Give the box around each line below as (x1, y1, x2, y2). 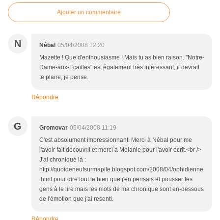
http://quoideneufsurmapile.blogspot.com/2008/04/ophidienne (39, 165, 203, 173)
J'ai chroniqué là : (39, 156, 86, 163)
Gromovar (39, 124, 68, 131)
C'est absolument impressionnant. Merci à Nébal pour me (39, 136, 192, 143)
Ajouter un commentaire (57, 8, 121, 16)
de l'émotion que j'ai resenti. (39, 195, 113, 202)
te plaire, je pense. (39, 73, 88, 81)
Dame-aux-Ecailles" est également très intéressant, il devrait (39, 63, 199, 71)
